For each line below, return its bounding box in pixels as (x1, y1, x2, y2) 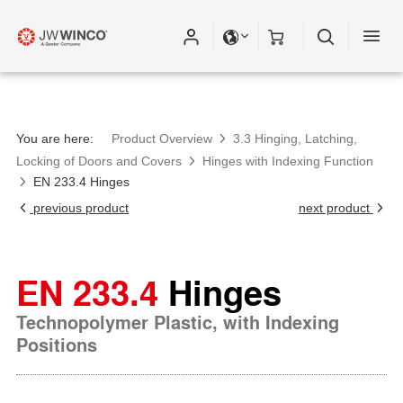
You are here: (16, 131, 94, 146)
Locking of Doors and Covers (16, 154, 182, 168)
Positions (16, 331, 97, 358)
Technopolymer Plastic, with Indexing (16, 309, 339, 336)
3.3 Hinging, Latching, (233, 131, 358, 146)
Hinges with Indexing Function (202, 154, 374, 168)
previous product (30, 201, 130, 215)
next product (298, 201, 373, 215)
